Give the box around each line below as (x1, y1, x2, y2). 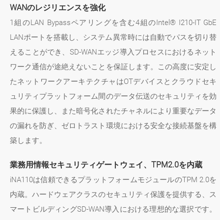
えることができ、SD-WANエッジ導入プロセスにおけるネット (10, 48, 217, 57)
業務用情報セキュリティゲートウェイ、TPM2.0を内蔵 (10, 160, 202, 170)
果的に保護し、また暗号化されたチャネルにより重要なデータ (10, 107, 217, 116)
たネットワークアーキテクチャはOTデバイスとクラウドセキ (10, 77, 217, 86)
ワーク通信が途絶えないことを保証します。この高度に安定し (10, 62, 217, 72)
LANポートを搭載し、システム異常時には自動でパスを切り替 (10, 33, 217, 42)
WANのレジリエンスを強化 (10, 3, 106, 13)
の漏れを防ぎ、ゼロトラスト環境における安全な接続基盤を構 (10, 121, 217, 131)
